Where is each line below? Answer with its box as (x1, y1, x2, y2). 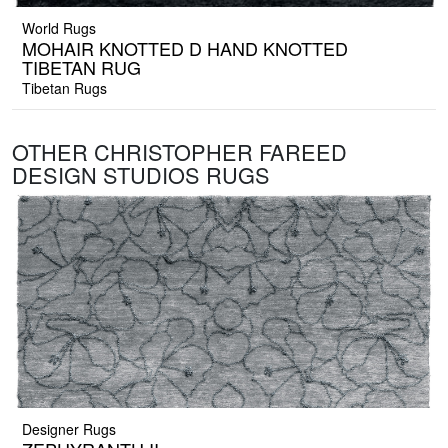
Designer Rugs (22, 419, 116, 440)
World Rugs (22, 18, 96, 39)
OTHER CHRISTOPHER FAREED (12, 136, 347, 168)
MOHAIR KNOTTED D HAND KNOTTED (22, 35, 348, 62)
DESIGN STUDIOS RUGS (12, 159, 270, 191)
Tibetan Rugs (22, 78, 107, 99)
